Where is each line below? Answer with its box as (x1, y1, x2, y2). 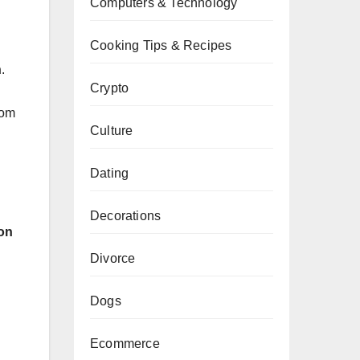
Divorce (90, 252, 136, 265)
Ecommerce (90, 337, 160, 350)
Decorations (90, 209, 162, 223)
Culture (90, 124, 133, 137)
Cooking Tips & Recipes (90, 39, 232, 52)
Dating (90, 166, 129, 180)
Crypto (90, 81, 129, 95)
